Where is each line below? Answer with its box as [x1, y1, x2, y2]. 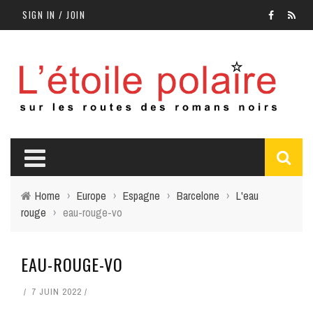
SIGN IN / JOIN [22, 8, 85, 22]
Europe [77, 188, 106, 204]
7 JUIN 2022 [31, 286, 82, 298]
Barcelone [177, 188, 219, 204]
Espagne [123, 188, 160, 204]
